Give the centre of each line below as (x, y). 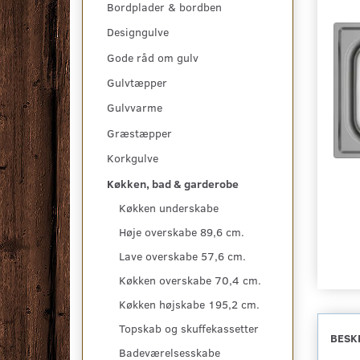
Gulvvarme (135, 108)
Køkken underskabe (169, 208)
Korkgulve (133, 158)
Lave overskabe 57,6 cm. (182, 256)
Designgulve (138, 32)
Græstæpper (139, 133)
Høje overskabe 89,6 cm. (182, 232)
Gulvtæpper (137, 83)
